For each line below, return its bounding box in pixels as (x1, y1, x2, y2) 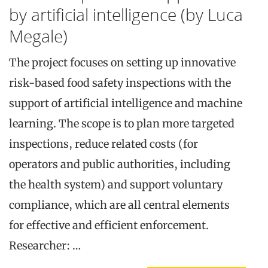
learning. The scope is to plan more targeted (9, 116, 234, 130)
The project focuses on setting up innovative (9, 55, 236, 69)
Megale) (9, 24, 68, 47)
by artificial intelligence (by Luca (9, 2, 243, 26)
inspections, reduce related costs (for (9, 136, 198, 151)
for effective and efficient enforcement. (9, 218, 209, 232)
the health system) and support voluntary (9, 177, 223, 191)
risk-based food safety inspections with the (9, 75, 231, 90)
